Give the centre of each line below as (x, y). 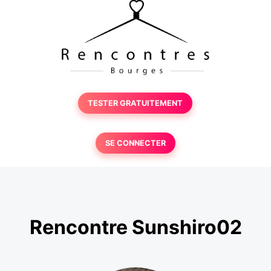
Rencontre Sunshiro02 (135, 227)
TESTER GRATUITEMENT (135, 103)
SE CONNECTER (135, 143)
